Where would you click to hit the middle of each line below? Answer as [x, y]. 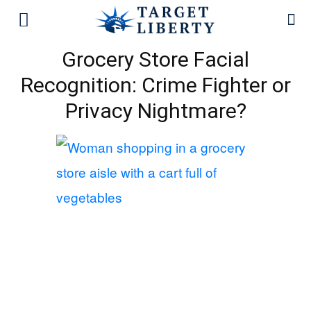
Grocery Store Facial [155, 59]
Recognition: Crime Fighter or [155, 85]
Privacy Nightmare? [155, 111]
